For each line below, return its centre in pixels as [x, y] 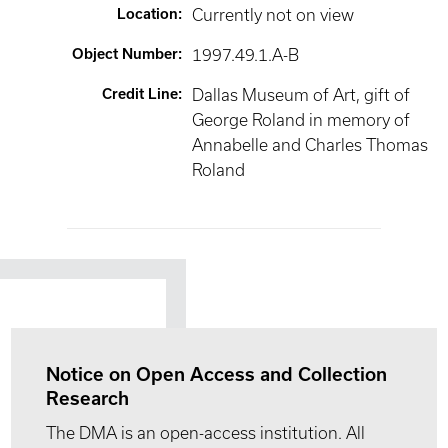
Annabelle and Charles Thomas [310, 145]
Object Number [125, 54]
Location [148, 14]
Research [88, 398]
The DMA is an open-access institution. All [206, 433]
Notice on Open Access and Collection [217, 374]
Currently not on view [273, 15]
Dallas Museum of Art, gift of [301, 95]
